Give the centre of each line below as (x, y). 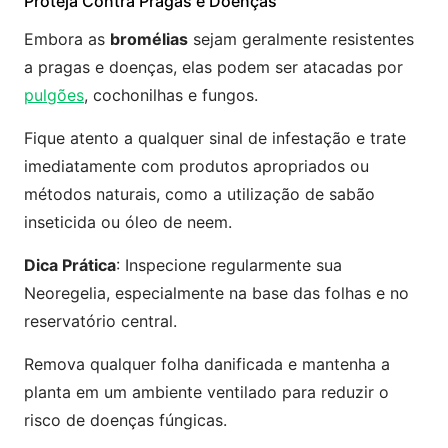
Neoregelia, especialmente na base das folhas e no (216, 293)
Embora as (67, 39)
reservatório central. (100, 321)
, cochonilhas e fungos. (171, 95)
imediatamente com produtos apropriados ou (196, 166)
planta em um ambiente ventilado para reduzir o (206, 392)
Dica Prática (70, 265)
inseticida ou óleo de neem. (128, 222)
